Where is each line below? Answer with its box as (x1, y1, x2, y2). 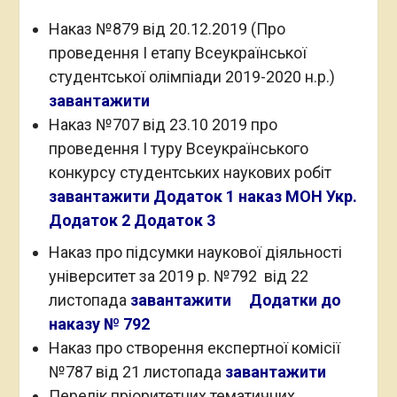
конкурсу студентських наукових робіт (48, 163, 331, 182)
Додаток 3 (133, 211, 215, 230)
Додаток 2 (48, 211, 130, 230)
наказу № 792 (48, 315, 150, 333)
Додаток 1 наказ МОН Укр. (152, 187, 357, 206)
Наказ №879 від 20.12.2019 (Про (48, 19, 285, 38)
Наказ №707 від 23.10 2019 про (48, 115, 277, 134)
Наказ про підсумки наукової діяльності (48, 243, 342, 261)
